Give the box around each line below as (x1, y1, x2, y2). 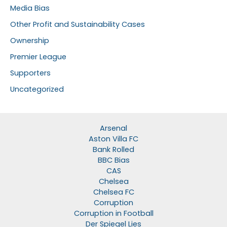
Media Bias (10, 3, 50, 13)
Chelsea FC (93, 187, 134, 198)
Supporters (10, 67, 51, 78)
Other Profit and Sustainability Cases (10, 19, 145, 29)
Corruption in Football (73, 208, 154, 219)
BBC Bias (97, 155, 130, 166)
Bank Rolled (93, 144, 134, 155)
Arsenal (100, 123, 127, 134)
